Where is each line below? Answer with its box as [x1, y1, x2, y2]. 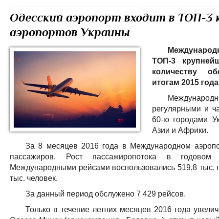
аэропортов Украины [10, 26, 130, 39]
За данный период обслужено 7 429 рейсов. [25, 190, 188, 198]
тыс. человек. [10, 174, 60, 182]
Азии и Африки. [152, 126, 210, 134]
